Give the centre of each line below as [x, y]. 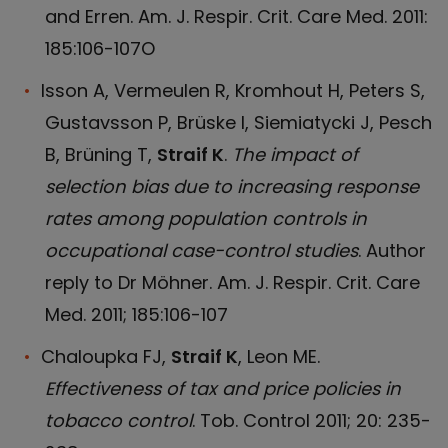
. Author [392, 250]
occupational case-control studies [201, 250]
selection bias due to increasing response [232, 186]
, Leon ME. [279, 356]
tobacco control [118, 420]
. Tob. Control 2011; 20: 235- [311, 420]
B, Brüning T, [101, 154]
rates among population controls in [206, 218]
